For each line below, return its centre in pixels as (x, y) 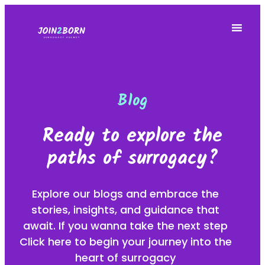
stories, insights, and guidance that (125, 210)
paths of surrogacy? (132, 159)
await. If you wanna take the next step (125, 226)
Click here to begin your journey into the (125, 242)
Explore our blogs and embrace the (125, 194)
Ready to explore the (132, 136)
